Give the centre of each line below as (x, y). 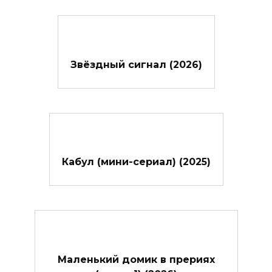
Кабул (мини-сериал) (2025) (136, 161)
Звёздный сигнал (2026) (136, 64)
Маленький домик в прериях (136, 259)
